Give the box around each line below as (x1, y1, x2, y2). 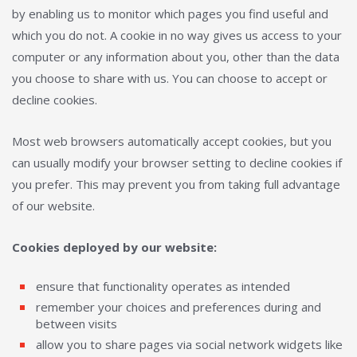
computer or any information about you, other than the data (12, 49, 339, 65)
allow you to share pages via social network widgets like (36, 336, 343, 352)
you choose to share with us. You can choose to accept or (12, 70, 328, 86)
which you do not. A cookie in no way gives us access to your (12, 27, 342, 43)
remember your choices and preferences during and (36, 299, 321, 315)
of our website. (12, 198, 95, 214)
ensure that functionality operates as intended (36, 278, 290, 294)
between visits (36, 316, 117, 331)
